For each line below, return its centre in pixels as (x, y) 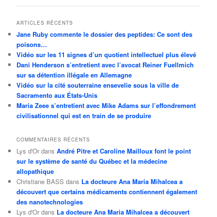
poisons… (32, 44)
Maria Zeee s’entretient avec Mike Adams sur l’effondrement (106, 105)
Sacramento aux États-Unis (57, 95)
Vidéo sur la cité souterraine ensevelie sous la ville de (98, 85)
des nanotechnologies (50, 202)
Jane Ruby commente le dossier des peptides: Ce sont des (105, 34)
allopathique (35, 171)
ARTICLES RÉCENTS (45, 23)
